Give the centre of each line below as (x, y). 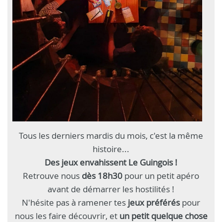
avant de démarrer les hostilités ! (111, 189)
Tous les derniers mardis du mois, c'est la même (111, 135)
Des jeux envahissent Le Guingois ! (111, 162)
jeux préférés (154, 202)
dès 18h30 (102, 175)
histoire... (111, 149)
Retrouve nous (51, 175)
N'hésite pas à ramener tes (74, 202)
